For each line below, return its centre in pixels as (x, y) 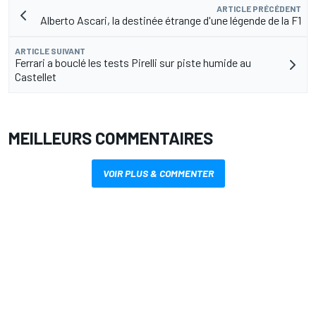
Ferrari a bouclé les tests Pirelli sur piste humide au (133, 63)
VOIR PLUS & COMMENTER (158, 174)
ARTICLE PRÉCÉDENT (259, 9)
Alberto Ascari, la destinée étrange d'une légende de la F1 (171, 20)
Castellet (36, 77)
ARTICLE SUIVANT (50, 51)
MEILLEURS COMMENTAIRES (111, 138)
